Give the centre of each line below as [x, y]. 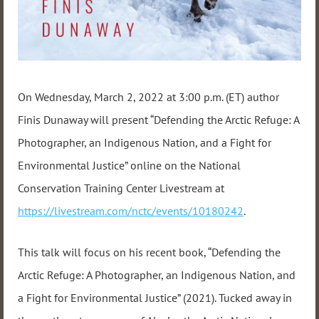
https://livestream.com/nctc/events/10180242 [131, 211]
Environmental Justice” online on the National [129, 166]
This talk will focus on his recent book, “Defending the [149, 252]
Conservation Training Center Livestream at [121, 188]
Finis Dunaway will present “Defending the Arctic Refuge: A [158, 120]
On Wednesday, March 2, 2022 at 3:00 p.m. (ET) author [148, 97]
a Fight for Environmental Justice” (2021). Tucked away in [155, 297]
